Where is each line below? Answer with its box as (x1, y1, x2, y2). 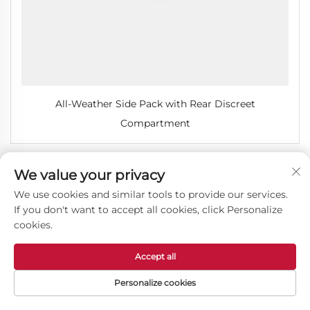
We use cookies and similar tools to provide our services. (14, 188, 288, 201)
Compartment (120, 116, 190, 129)
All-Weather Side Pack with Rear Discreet (55, 97, 255, 110)
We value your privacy (14, 167, 165, 183)
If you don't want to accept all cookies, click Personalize (14, 203, 282, 216)
